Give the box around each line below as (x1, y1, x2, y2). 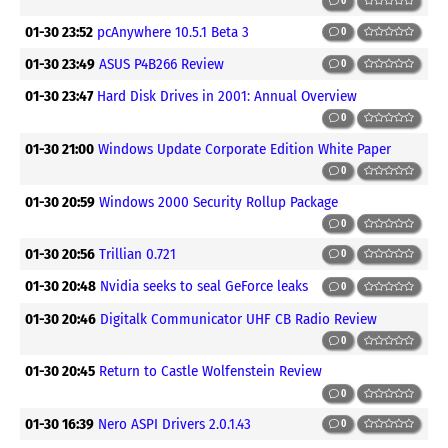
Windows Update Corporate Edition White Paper (98, 139, 392, 158)
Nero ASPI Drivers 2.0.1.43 (98, 414, 252, 433)
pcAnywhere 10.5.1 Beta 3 (97, 22, 250, 41)
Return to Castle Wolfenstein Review (99, 362, 323, 381)
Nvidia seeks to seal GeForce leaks (100, 277, 309, 296)
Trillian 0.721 (99, 245, 177, 264)
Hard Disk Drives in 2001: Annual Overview (97, 87, 358, 106)
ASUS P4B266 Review (99, 55, 225, 73)
